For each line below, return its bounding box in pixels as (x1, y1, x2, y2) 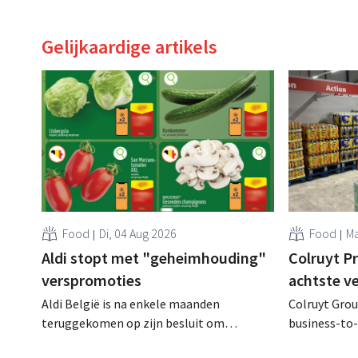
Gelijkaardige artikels (42, 34, 217, 59)
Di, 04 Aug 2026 (99, 225, 177, 241)
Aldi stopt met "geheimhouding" (42, 247, 267, 268)
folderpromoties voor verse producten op (42, 333, 268, 350)
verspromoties (42, 269, 142, 290)
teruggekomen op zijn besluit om (42, 314, 225, 331)
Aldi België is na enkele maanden (42, 295, 221, 312)
